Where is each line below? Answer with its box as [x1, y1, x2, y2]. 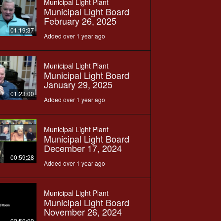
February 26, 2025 [43, 14, 116, 27]
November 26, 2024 [43, 205, 122, 218]
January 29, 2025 [43, 77, 112, 91]
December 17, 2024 [43, 141, 122, 154]
